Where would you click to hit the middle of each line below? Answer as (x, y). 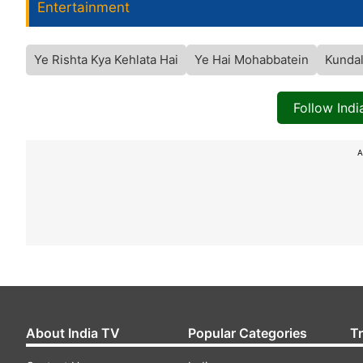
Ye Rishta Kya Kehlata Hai (106, 59)
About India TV (73, 333)
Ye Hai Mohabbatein (252, 59)
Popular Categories (248, 333)
